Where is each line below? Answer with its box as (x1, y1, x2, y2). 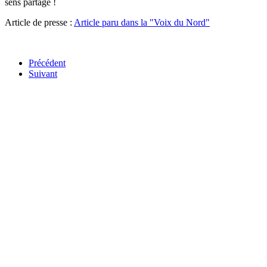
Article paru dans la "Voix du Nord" (74, 17, 210, 28)
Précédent (29, 58, 66, 69)
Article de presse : (5, 17, 74, 28)
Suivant (29, 69, 57, 79)
